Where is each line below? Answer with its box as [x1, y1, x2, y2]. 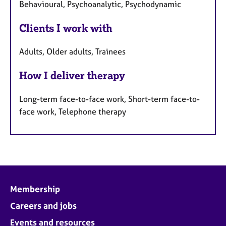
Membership [10, 183, 60, 194]
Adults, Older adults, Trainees [19, 46, 126, 56]
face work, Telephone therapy [19, 106, 126, 117]
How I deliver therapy [19, 69, 125, 82]
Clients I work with [19, 22, 112, 34]
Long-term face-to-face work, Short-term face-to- [19, 93, 200, 104]
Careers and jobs [10, 200, 77, 211]
